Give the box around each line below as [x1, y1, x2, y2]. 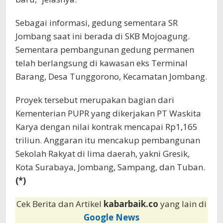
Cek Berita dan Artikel [16, 198, 104, 210]
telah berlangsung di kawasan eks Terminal [15, 57, 188, 69]
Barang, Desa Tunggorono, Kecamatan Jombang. [15, 70, 207, 82]
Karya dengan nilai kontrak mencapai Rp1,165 [15, 120, 198, 132]
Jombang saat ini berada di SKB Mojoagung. [15, 30, 190, 42]
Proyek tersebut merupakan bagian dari [15, 94, 174, 106]
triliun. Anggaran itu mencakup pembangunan [15, 134, 200, 146]
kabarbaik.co [104, 198, 160, 210]
